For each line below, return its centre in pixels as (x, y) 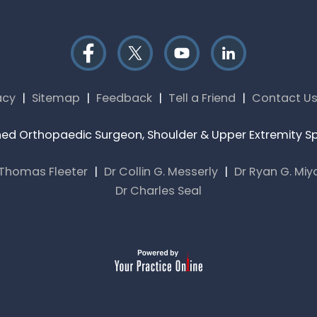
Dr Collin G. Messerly (161, 172)
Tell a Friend (202, 98)
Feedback (124, 98)
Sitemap (56, 98)
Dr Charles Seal (158, 191)
